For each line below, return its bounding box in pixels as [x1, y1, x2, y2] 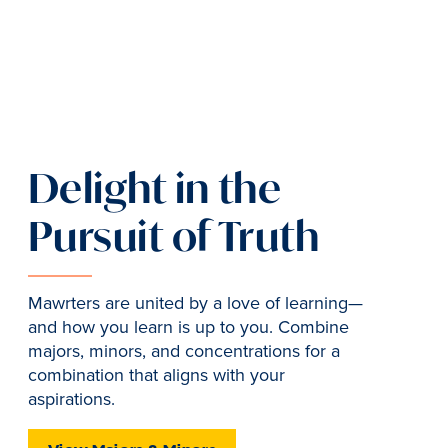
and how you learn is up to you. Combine [28, 314, 349, 341]
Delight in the [28, 161, 282, 215]
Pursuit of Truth [28, 209, 320, 263]
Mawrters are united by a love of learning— [28, 290, 363, 317]
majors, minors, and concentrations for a [28, 338, 340, 365]
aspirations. [28, 386, 115, 413]
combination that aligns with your [28, 362, 285, 389]
